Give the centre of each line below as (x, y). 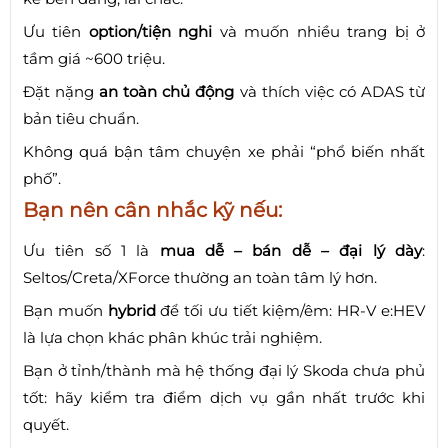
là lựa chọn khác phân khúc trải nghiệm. (172, 337)
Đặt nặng (61, 91)
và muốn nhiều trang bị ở (319, 31)
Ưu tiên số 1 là (91, 250)
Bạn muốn (65, 310)
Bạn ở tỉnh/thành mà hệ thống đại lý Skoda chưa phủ (224, 370)
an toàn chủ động (167, 91)
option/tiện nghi (150, 31)
